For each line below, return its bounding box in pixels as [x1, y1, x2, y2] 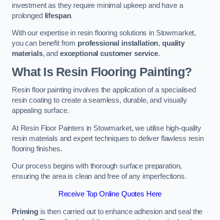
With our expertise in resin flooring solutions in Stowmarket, [12, 29, 196, 37]
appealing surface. [12, 107, 69, 115]
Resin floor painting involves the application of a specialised [12, 86, 196, 94]
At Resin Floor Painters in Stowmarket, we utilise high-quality [12, 124, 201, 132]
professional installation [77, 39, 159, 48]
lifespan [44, 11, 71, 20]
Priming [12, 207, 38, 216]
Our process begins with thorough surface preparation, [12, 162, 182, 170]
